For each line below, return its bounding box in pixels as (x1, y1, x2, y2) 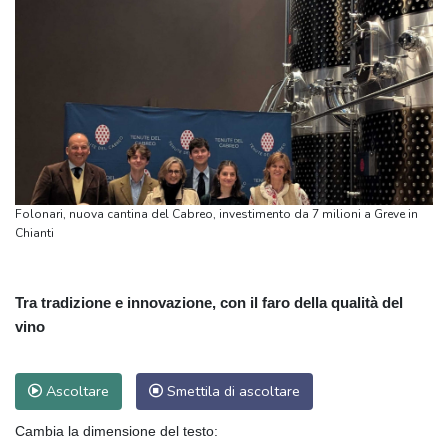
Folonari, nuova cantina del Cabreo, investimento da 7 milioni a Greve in (15, 205, 418, 222)
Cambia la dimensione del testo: (15, 422, 218, 439)
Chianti (15, 224, 54, 241)
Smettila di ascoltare (163, 380, 300, 401)
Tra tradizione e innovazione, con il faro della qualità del (15, 293, 403, 311)
